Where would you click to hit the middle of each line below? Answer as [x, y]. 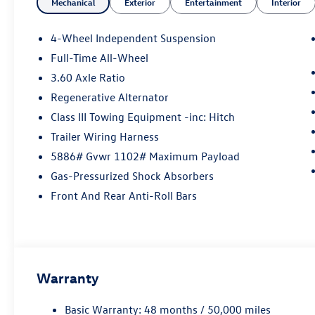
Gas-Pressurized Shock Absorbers [133, 176]
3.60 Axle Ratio [88, 78]
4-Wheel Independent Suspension [134, 38]
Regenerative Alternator [110, 97]
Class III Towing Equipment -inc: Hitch [143, 117]
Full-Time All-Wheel [100, 58]
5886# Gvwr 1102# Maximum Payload [146, 156]
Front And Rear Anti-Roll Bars [124, 196]
